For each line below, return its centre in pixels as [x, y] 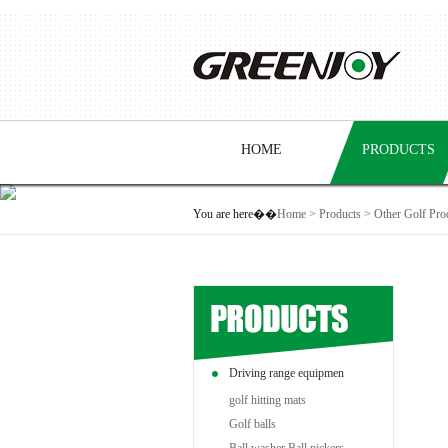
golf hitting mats [267, 400]
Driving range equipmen [286, 373]
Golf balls [252, 424]
